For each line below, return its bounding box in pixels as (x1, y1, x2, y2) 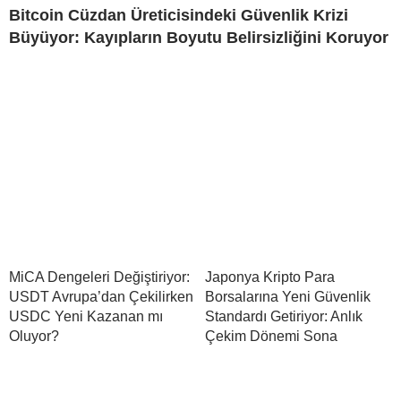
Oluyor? (9, 328, 59, 345)
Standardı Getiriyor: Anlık (205, 309, 363, 325)
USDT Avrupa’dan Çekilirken (9, 289, 193, 305)
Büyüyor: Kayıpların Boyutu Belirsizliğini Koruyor (9, 29, 388, 47)
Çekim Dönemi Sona (205, 328, 337, 345)
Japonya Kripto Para (205, 269, 335, 286)
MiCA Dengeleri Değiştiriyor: (9, 269, 190, 286)
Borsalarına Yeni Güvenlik (205, 289, 371, 305)
